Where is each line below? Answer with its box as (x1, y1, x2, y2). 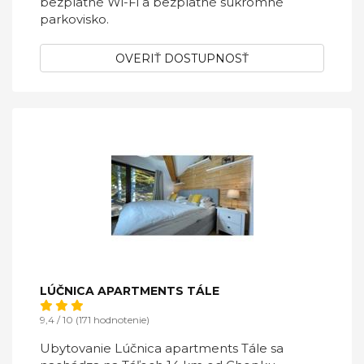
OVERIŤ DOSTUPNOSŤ (115, 51, 249, 66)
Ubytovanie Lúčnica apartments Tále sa (40, 340, 284, 356)
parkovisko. (40, 11, 109, 27)
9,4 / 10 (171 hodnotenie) (40, 314, 149, 326)
